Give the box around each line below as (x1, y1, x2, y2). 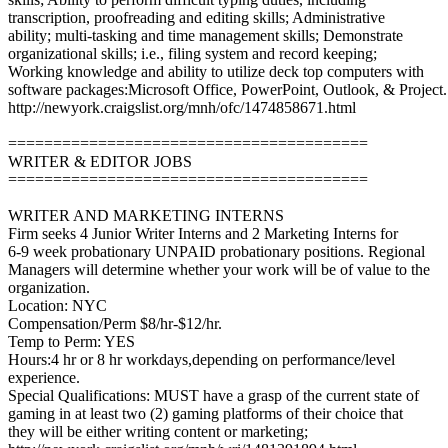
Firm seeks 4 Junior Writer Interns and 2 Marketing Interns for (8, 225, 398, 242)
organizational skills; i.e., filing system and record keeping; (8, 45, 377, 62)
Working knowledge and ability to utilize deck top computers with (8, 63, 424, 80)
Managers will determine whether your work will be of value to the (8, 261, 430, 278)
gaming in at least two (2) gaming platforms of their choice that (8, 405, 403, 422)
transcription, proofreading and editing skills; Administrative (8, 9, 385, 26)
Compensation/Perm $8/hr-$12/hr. (8, 315, 222, 332)
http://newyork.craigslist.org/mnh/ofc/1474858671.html (8, 99, 356, 116)
